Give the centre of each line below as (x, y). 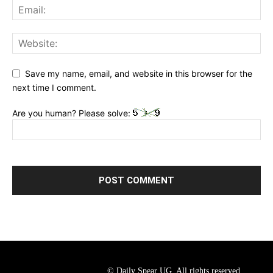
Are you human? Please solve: (73, 113)
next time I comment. (54, 87)
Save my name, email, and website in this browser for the (139, 74)
